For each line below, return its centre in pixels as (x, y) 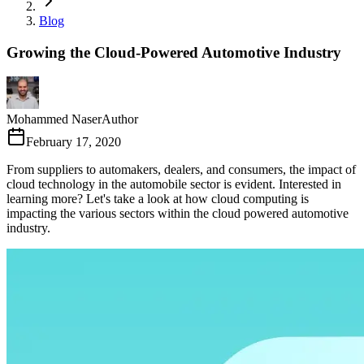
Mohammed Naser (54, 119)
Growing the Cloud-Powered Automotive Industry (174, 52)
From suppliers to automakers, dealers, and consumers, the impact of (181, 170)
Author (120, 119)
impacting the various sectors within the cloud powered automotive (178, 214)
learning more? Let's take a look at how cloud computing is (158, 199)
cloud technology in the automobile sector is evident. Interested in (174, 184)
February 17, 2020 (74, 142)
